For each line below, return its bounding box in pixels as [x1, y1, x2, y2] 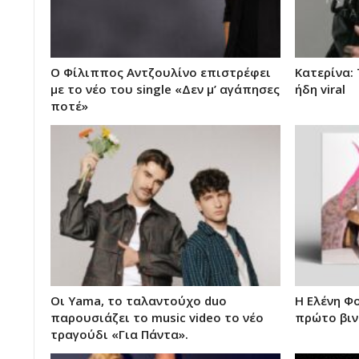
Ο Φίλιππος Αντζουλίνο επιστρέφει [50, 63, 271, 80]
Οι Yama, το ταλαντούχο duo [50, 292, 227, 309]
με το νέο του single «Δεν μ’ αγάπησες [50, 80, 280, 97]
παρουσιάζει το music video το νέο [50, 309, 264, 326]
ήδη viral [295, 80, 346, 97]
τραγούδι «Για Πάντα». [50, 326, 188, 343]
